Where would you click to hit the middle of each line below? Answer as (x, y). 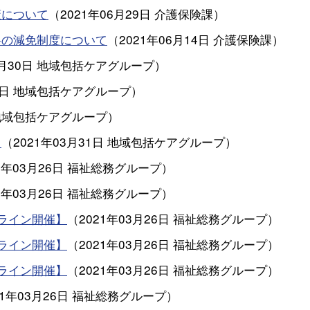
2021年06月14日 (164, 39)
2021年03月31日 (58, 142)
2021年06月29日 (106, 13)
